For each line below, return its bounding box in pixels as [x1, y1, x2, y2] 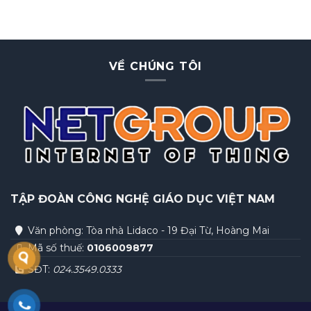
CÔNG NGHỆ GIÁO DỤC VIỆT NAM [77, 192, 275, 206]
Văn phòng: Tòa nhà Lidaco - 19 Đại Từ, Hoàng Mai [28, 224, 269, 237]
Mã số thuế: [28, 241, 87, 254]
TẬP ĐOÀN [10, 192, 77, 206]
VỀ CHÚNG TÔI [108, 60, 203, 73]
